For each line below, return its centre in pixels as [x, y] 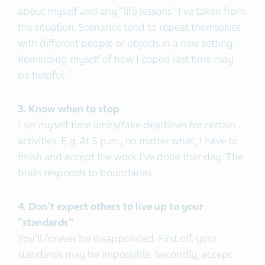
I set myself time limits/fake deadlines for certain [127, 125]
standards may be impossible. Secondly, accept [125, 254]
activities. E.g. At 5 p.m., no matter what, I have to [128, 140]
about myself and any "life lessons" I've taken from [132, 11]
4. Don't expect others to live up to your [111, 206]
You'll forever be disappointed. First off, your [117, 238]
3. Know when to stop [69, 109]
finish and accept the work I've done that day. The [130, 156]
